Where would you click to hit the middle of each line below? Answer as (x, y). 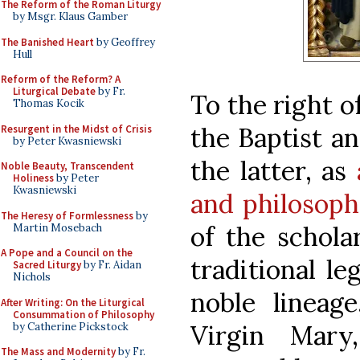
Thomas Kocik (49, 103)
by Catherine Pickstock (71, 326)
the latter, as (274, 170)
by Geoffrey (125, 42)
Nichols (32, 277)
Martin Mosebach (57, 227)
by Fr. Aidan (111, 265)
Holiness (33, 178)
